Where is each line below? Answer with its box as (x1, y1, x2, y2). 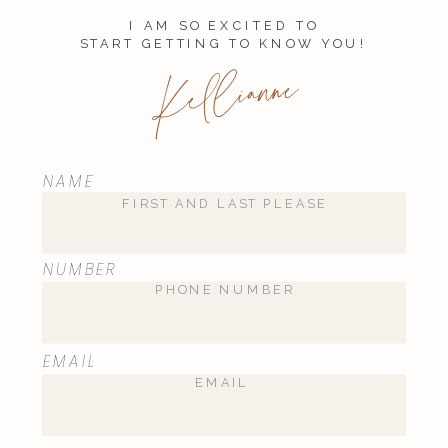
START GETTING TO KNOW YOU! (79, 36, 369, 51)
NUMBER (43, 257, 118, 280)
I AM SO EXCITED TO (129, 18, 319, 33)
